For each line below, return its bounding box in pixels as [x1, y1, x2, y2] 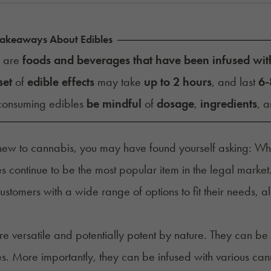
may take [94, 73, 144, 90]
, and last [211, 73, 258, 90]
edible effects [27, 73, 94, 90]
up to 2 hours [143, 73, 212, 90]
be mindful [86, 95, 142, 111]
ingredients [200, 95, 257, 111]
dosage [156, 95, 194, 111]
